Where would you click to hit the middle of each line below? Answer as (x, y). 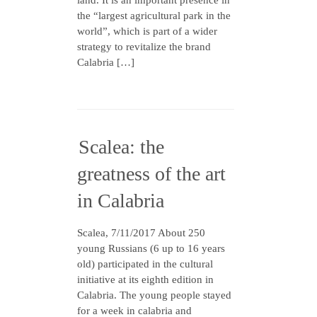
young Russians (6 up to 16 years (151, 248)
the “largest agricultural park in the (154, 16)
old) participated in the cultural (145, 264)
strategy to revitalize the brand (144, 47)
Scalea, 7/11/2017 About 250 (141, 233)
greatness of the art (151, 174)
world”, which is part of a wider (147, 31)
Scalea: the (121, 147)
